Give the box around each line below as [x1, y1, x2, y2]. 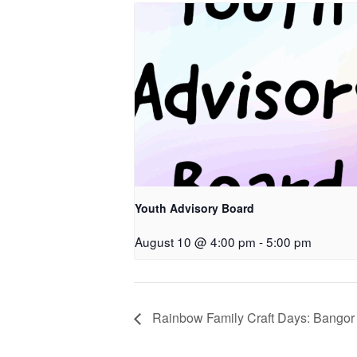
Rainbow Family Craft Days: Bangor [149, 308, 355, 327]
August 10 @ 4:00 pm [135, 233, 256, 251]
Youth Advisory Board [135, 200, 254, 217]
